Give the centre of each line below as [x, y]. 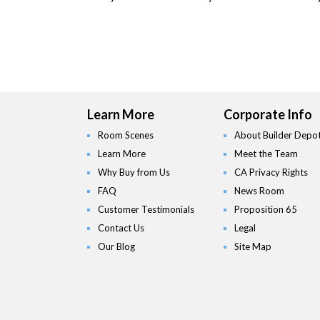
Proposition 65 [265, 209]
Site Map [252, 246]
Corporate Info [267, 114]
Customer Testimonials [146, 209]
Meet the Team [266, 154]
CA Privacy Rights [271, 172]
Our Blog [116, 246]
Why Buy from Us [134, 172]
